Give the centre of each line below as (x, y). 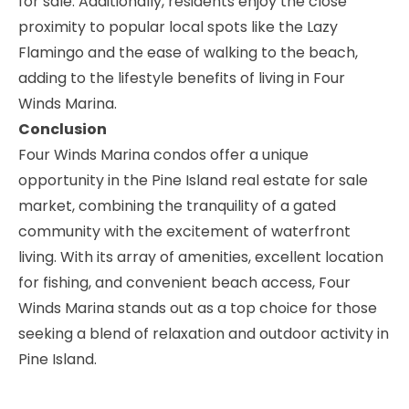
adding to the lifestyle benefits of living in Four (182, 79)
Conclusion (63, 131)
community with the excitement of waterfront (184, 233)
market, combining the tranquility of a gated (177, 207)
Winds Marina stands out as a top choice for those (198, 309)
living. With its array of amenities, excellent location (201, 258)
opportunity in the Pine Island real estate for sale (193, 182)
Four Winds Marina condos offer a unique (163, 156)
